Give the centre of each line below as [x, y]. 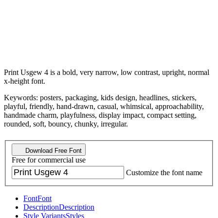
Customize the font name [164, 173]
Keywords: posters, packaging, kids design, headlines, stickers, [100, 97]
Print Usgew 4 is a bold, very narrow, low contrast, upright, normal [107, 72]
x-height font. [25, 81]
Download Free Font [53, 151]
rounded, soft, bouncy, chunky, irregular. [66, 124]
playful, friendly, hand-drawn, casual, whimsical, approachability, [104, 106]
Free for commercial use [49, 160]
